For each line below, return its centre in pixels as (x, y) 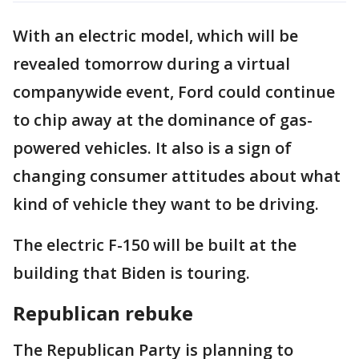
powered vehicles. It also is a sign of (152, 148)
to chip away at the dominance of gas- (163, 120)
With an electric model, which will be (155, 36)
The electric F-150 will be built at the (155, 245)
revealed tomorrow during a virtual (151, 64)
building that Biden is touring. (131, 273)
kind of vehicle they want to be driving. (166, 204)
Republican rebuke (103, 313)
